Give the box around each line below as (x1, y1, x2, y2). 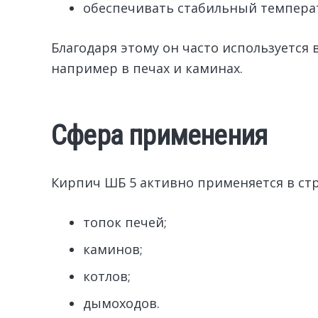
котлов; (83, 268, 131, 285)
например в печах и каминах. (51, 60, 243, 77)
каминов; (83, 241, 143, 258)
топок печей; (83, 214, 167, 231)
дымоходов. (83, 295, 160, 312)
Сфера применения (51, 119, 268, 153)
